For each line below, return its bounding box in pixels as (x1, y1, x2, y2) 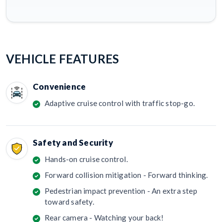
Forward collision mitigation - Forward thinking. (45, 170, 208, 180)
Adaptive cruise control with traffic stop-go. (45, 99, 195, 108)
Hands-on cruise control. (45, 155, 128, 164)
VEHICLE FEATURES (6, 52, 119, 66)
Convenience (33, 81, 86, 92)
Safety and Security (33, 137, 113, 148)
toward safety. (45, 197, 94, 207)
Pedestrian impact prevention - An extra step (45, 186, 197, 196)
